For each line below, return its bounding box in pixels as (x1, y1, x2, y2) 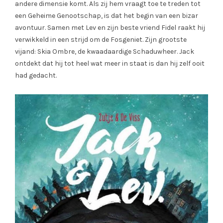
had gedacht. (15, 71, 57, 80)
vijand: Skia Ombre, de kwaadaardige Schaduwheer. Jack (15, 47, 194, 56)
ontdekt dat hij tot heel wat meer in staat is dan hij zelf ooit (15, 59, 205, 68)
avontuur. (15, 23, 47, 32)
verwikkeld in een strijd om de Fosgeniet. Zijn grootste (15, 35, 187, 44)
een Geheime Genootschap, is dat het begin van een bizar (15, 11, 198, 20)
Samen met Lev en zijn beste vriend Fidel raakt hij (47, 23, 205, 32)
